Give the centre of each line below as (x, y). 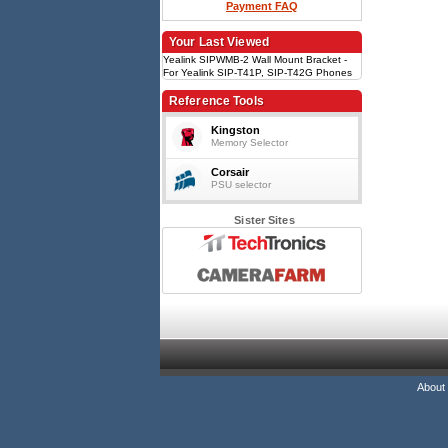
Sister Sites (264, 220)
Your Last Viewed (219, 42)
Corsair (230, 172)
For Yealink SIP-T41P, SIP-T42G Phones (257, 72)
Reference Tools (216, 101)
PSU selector (241, 184)
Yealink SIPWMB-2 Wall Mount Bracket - (255, 59)
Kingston (235, 130)
